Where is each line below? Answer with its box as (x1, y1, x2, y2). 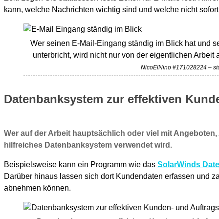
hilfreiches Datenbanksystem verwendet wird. (4, 140, 172, 149)
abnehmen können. (4, 183, 71, 192)
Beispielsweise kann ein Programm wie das (4, 160, 157, 169)
